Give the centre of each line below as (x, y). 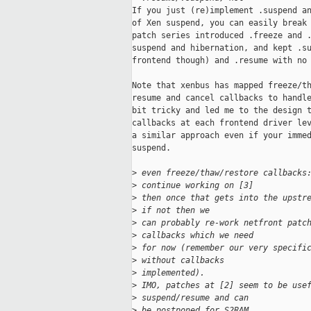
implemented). (171, 273)
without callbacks (180, 261)
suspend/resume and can (193, 298)
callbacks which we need (195, 236)
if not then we (173, 211)
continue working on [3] (195, 186)
